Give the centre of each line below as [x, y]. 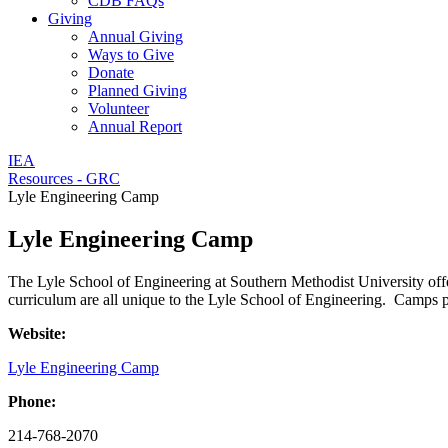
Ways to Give [131, 54]
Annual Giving [135, 36]
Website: [37, 333]
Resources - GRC [64, 178]
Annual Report [135, 126]
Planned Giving [137, 90]
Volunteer [118, 108]
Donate [111, 72]
